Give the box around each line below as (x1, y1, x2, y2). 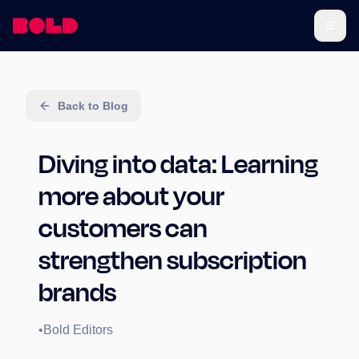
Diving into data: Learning (38, 147, 318, 179)
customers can (38, 212, 208, 244)
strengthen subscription (38, 244, 307, 276)
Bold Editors (43, 323, 113, 337)
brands (38, 276, 116, 308)
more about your (38, 179, 224, 212)
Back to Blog (58, 99, 128, 112)
